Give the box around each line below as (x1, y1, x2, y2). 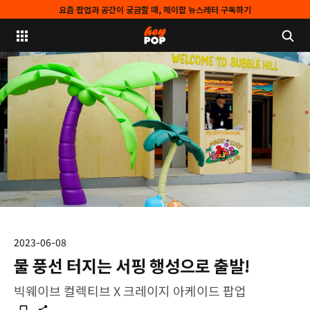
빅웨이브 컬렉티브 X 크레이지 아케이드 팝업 (14, 282, 246, 300)
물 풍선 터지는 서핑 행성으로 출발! (14, 253, 250, 277)
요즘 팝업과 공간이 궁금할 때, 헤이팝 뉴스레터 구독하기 (59, 3, 251, 15)
